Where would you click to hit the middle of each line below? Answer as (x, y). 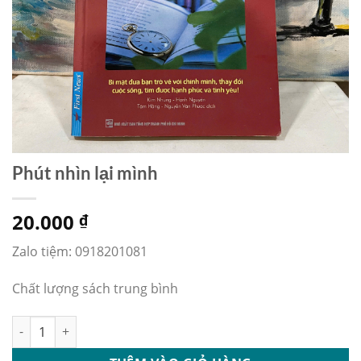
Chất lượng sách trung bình (95, 288)
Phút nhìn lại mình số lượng (89, 324)
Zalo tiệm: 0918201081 (80, 252)
